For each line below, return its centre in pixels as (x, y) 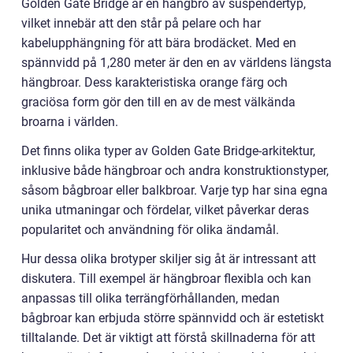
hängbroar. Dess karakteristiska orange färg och (154, 82)
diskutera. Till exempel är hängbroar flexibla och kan (166, 279)
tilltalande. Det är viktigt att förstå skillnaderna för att (168, 338)
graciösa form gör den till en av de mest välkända (158, 102)
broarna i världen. (70, 122)
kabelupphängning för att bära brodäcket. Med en (159, 43)
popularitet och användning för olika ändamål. (150, 230)
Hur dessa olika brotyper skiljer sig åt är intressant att (169, 259)
